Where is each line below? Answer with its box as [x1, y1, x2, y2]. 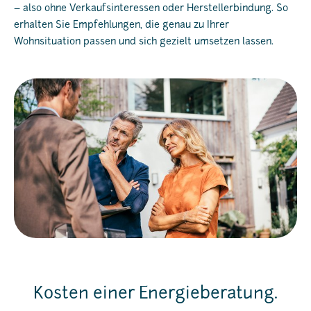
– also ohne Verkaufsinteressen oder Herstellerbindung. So [14, 3, 288, 15]
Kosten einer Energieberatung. [33, 286, 278, 303]
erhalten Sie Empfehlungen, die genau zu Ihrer [14, 20, 229, 31]
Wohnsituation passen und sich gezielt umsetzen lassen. [14, 37, 274, 48]
